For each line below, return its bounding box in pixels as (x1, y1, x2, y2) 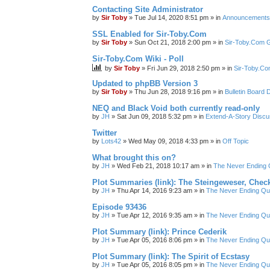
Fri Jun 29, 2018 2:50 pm (147, 64, 220, 72)
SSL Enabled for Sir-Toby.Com (92, 30, 207, 39)
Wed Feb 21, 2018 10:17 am (117, 162, 199, 169)
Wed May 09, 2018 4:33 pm (128, 137, 209, 145)
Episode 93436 (92, 202, 146, 212)
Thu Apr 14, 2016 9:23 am (117, 187, 192, 194)
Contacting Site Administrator (92, 5, 203, 14)
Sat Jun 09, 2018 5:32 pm (117, 113, 192, 120)
